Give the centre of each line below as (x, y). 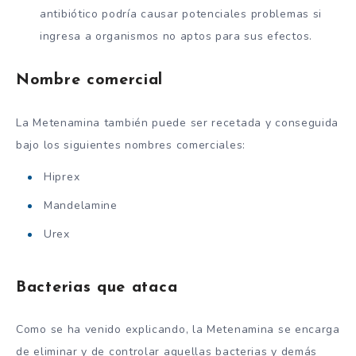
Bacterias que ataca (97, 287)
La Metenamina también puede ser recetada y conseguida (178, 122)
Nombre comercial (90, 81)
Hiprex (62, 177)
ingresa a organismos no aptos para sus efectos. (176, 36)
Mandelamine (81, 206)
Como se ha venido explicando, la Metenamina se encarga (178, 330)
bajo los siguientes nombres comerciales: (131, 145)
